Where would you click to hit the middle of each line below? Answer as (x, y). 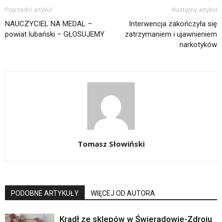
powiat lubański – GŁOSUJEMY (55, 34)
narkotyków (198, 44)
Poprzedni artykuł (28, 10)
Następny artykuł (194, 10)
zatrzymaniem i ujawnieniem (171, 34)
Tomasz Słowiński (111, 143)
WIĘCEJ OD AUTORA (123, 193)
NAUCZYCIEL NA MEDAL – (49, 24)
